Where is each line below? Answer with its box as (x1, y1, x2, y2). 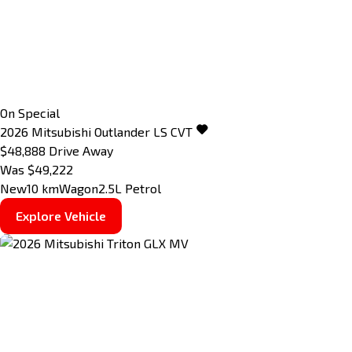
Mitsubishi (31, 124, 91, 140)
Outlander (94, 124, 150, 140)
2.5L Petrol (98, 181, 161, 196)
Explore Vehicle (16, 208, 106, 224)
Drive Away (49, 143, 113, 159)
